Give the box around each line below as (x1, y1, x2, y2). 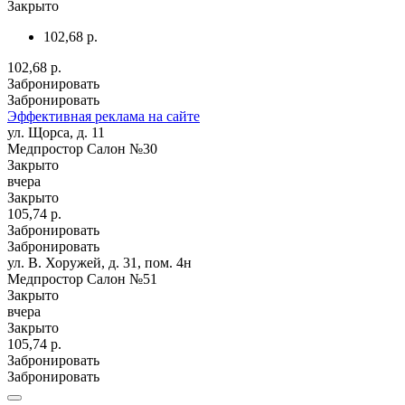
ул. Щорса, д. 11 (7, 124, 105, 140)
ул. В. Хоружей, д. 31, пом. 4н (7, 254, 192, 270)
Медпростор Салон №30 (7, 140, 157, 156)
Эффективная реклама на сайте (7, 108, 200, 124)
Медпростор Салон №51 (7, 270, 157, 287)
